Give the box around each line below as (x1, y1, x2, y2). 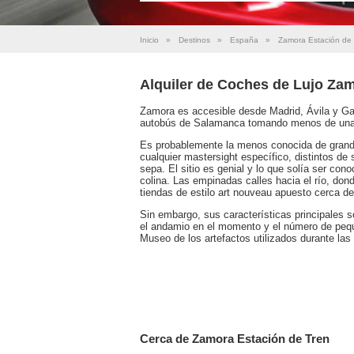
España (230, 36, 258, 44)
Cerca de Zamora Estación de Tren (140, 331, 330, 345)
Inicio (140, 36, 159, 44)
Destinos (179, 36, 210, 44)
